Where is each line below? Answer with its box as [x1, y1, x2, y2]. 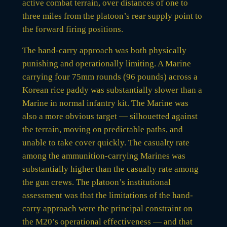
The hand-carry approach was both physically [22, 45, 186, 55]
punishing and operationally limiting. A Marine [22, 58, 191, 68]
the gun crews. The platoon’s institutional [22, 177, 171, 187]
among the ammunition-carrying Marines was [22, 150, 185, 161]
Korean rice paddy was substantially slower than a [22, 85, 202, 95]
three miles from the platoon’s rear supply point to [22, 11, 202, 21]
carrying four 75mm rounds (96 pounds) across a [22, 71, 198, 82]
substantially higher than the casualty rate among [22, 164, 199, 174]
